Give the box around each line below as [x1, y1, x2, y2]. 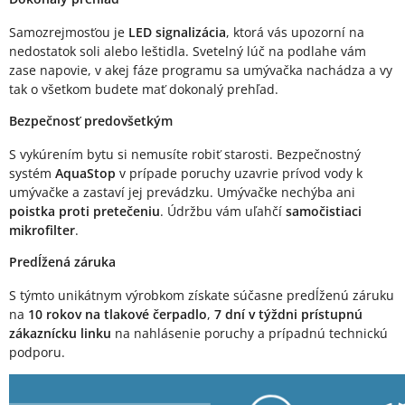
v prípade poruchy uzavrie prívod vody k [116, 165, 363, 183]
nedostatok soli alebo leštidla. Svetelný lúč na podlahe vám [9, 42, 366, 61]
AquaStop [55, 165, 116, 183]
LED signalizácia [128, 24, 226, 42]
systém [9, 165, 55, 183]
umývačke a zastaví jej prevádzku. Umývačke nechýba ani [9, 184, 355, 202]
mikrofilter [9, 221, 75, 240]
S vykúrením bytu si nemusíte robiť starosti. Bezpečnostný [9, 146, 361, 164]
